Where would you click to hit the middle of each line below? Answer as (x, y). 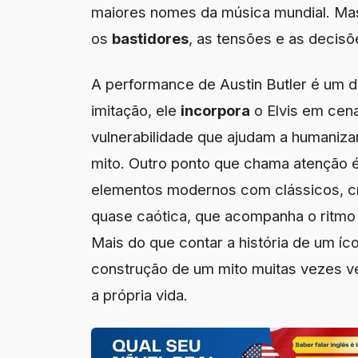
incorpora (215, 110)
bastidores (150, 38)
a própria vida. (139, 294)
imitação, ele (136, 110)
